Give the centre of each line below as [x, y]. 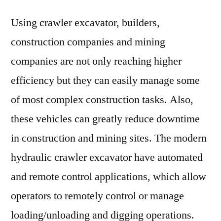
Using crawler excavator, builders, [85, 23]
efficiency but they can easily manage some [105, 80]
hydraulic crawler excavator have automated [107, 157]
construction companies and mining [88, 42]
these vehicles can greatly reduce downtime [105, 119]
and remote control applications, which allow [109, 177]
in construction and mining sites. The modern [109, 138]
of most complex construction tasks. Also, [102, 100]
